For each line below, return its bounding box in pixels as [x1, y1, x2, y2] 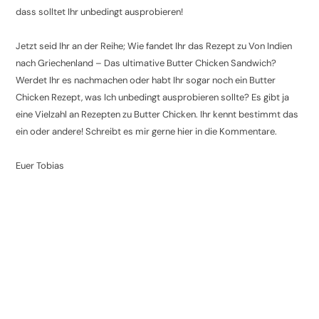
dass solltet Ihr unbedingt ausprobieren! [16, 5, 184, 18]
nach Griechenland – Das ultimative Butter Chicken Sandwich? [16, 56, 277, 69]
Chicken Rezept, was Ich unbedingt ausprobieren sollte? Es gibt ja [16, 90, 290, 103]
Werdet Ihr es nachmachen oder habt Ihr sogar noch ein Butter [16, 73, 276, 86]
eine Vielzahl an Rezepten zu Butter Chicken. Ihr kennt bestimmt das [16, 108, 299, 120]
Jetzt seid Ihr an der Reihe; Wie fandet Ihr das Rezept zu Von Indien [16, 39, 293, 52]
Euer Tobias [16, 159, 65, 172]
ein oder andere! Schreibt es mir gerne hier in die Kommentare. [16, 125, 278, 137]
